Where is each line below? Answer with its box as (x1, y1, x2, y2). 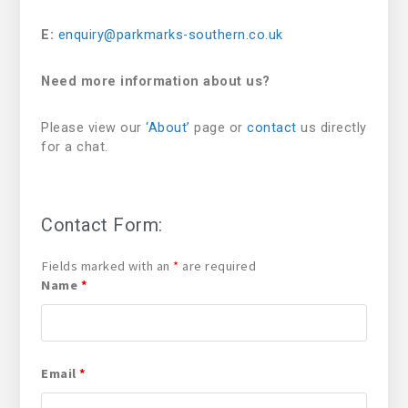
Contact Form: (41, 213, 163, 236)
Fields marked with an (41, 257, 173, 274)
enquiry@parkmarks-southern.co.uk (57, 26, 283, 43)
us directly (296, 119, 367, 136)
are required (178, 257, 256, 274)
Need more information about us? (41, 73, 270, 89)
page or (189, 119, 247, 136)
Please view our (41, 119, 146, 136)
